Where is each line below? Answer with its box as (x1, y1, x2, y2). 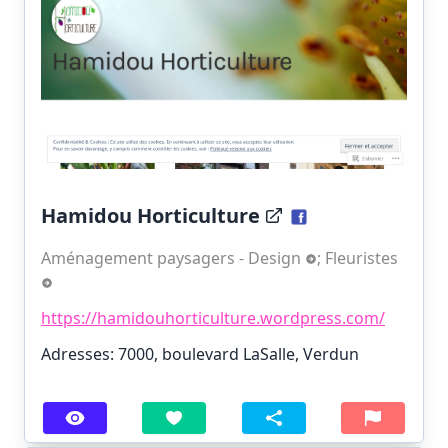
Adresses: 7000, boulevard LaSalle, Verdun (41, 342, 359, 365)
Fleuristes (325, 246, 402, 269)
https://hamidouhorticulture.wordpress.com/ (41, 306, 385, 329)
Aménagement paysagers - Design (41, 246, 305, 269)
